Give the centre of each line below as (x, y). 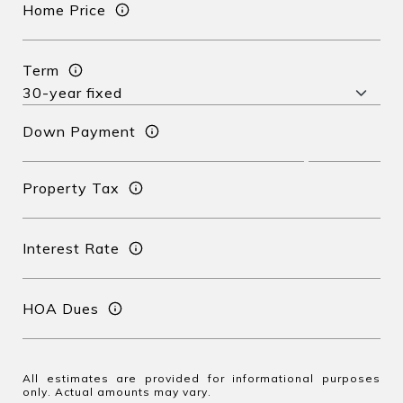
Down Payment (79, 131)
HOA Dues (61, 308)
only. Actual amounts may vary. (117, 392)
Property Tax (71, 188)
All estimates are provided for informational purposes (201, 378)
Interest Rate (71, 248)
